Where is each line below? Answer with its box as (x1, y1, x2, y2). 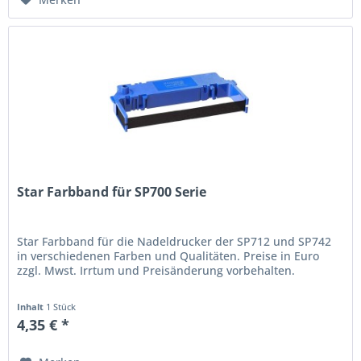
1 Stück (46, 301, 77, 313)
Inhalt (17, 301, 47, 313)
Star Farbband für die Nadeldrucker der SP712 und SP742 (17, 234, 332, 250)
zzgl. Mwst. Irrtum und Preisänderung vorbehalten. (17, 263, 296, 279)
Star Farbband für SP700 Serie (17, 183, 207, 201)
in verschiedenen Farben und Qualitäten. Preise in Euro (17, 248, 320, 264)
